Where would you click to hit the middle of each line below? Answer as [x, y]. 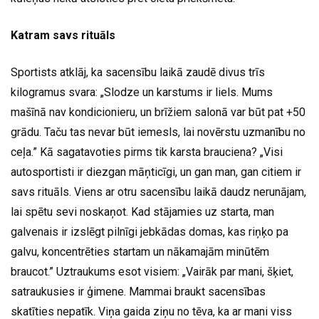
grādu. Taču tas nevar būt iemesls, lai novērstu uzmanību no [158, 132]
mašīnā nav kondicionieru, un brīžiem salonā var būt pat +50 [158, 113]
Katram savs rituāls [63, 36]
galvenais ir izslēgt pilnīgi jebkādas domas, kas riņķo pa [150, 232]
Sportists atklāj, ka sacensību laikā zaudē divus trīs [138, 73]
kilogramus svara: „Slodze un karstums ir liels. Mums [142, 93]
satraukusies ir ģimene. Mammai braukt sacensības [138, 292]
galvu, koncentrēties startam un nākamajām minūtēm [140, 252]
